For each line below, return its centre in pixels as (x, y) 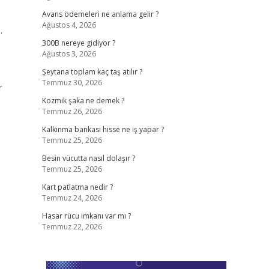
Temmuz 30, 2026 (72, 83)
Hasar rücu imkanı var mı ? (86, 216)
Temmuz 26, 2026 (72, 111)
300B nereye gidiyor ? (78, 43)
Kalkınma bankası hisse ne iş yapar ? (103, 129)
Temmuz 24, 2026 (72, 198)
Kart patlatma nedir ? (77, 187)
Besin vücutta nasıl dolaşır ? (88, 158)
